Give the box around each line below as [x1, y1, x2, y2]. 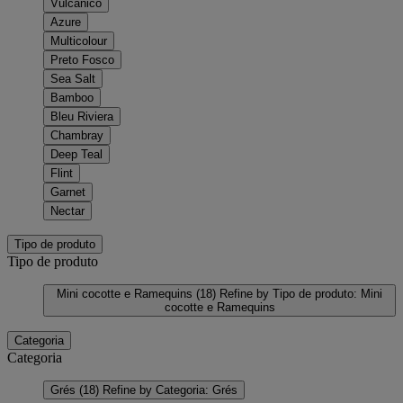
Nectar [50, 203, 85, 218]
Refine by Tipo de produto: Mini [219, 286, 382, 300]
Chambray [50, 128, 103, 142]
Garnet [50, 184, 85, 199]
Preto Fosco [50, 52, 114, 67]
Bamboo [50, 90, 94, 104]
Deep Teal [50, 147, 103, 161]
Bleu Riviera [50, 109, 113, 123]
